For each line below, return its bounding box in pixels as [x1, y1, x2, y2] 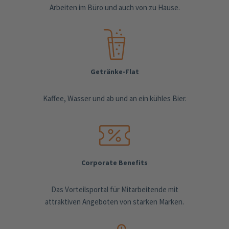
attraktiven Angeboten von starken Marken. [45, 196, 184, 207]
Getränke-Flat [90, 66, 139, 76]
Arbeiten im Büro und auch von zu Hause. [49, 2, 180, 12]
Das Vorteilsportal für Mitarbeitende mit [51, 184, 178, 194]
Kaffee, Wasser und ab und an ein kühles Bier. [42, 93, 187, 103]
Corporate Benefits [81, 157, 148, 167]
